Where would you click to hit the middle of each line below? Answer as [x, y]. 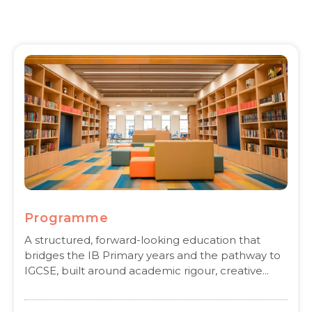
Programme [67, 218]
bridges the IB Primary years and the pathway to [153, 255]
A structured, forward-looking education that [142, 240]
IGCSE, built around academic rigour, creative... [147, 270]
